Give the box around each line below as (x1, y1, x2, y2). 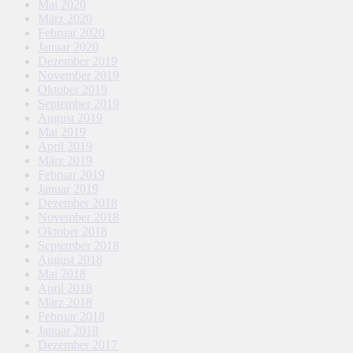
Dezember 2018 (38, 195, 117, 210)
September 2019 (38, 96, 119, 110)
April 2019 (38, 139, 92, 153)
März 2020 (38, 11, 92, 25)
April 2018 (38, 281, 92, 295)
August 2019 (38, 110, 102, 124)
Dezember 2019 (38, 54, 117, 68)
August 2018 (38, 252, 102, 266)
